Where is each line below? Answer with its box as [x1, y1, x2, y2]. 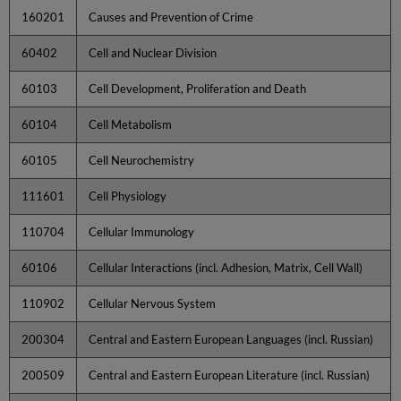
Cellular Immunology [89, 224, 195, 239]
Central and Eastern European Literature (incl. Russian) [89, 367, 371, 382]
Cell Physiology [89, 188, 167, 203]
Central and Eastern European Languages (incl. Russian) [89, 331, 374, 346]
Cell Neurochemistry [89, 152, 195, 167]
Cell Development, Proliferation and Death [89, 81, 307, 96]
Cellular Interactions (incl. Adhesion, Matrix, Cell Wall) [89, 260, 363, 275]
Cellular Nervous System [89, 295, 217, 311]
